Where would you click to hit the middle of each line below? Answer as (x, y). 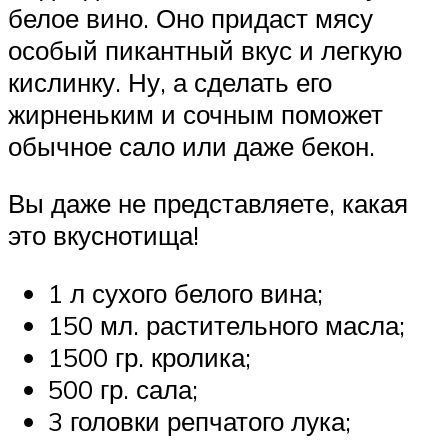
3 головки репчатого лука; (199, 420)
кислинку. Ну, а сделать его (170, 81)
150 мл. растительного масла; (226, 324)
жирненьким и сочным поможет (195, 113)
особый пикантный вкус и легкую (205, 49)
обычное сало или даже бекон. (191, 145)
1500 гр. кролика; (149, 356)
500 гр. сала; (123, 388)
